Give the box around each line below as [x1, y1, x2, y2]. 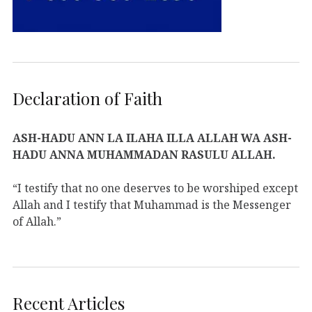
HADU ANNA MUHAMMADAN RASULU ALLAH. [13, 146, 276, 162]
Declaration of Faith [13, 86, 162, 109]
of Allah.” [13, 213, 61, 229]
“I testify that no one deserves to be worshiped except [13, 180, 298, 196]
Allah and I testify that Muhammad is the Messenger [13, 196, 291, 212]
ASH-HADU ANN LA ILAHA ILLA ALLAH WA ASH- [13, 130, 292, 146]
